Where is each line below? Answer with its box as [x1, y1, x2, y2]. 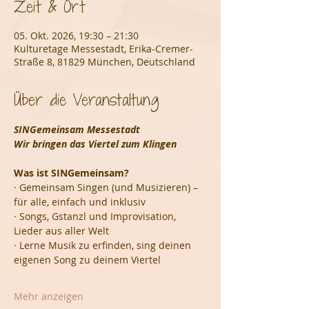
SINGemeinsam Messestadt [14, 123, 140, 136]
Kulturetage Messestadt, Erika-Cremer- [14, 42, 193, 55]
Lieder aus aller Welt [14, 224, 109, 237]
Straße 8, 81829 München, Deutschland [14, 55, 195, 68]
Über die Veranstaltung [14, 90, 159, 114]
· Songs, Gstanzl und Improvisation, [14, 210, 179, 223]
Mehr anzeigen [14, 290, 83, 303]
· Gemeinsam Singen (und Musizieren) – [14, 181, 201, 194]
